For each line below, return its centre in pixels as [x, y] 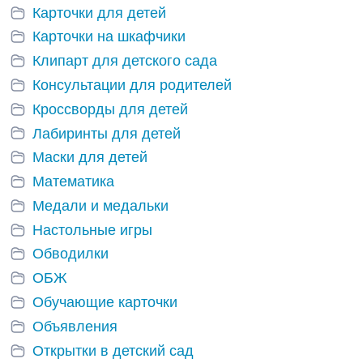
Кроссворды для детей [110, 109]
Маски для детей [90, 158]
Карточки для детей [99, 13]
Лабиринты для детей [107, 133]
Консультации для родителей [132, 85]
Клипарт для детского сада [125, 61]
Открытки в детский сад [113, 350]
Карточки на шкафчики [109, 37]
